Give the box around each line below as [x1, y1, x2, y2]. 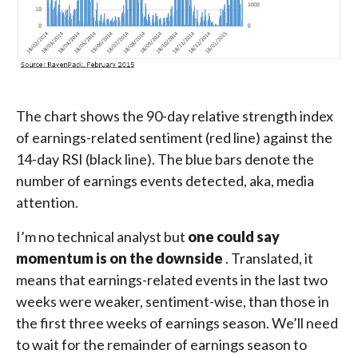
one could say [188, 228, 280, 246]
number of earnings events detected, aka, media [16, 172, 314, 190]
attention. [16, 193, 78, 212]
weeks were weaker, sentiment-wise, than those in [16, 292, 329, 311]
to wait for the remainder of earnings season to [16, 336, 307, 354]
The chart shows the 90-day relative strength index [16, 107, 333, 125]
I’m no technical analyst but [16, 228, 188, 246]
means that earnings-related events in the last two [16, 271, 328, 289]
